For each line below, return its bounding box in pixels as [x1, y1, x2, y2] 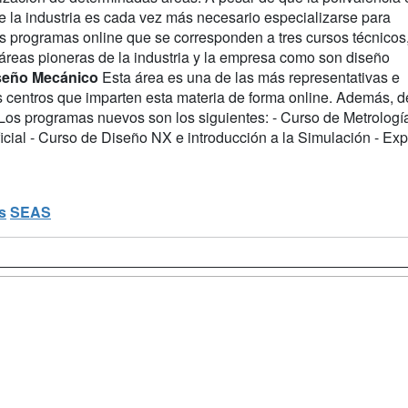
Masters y [143, 293, 205, 315]
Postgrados [143, 313, 217, 335]
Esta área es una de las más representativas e [98, 66, 400, 87]
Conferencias [143, 382, 229, 404]
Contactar [316, 293, 379, 315]
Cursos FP [143, 348, 212, 370]
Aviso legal [316, 362, 388, 384]
